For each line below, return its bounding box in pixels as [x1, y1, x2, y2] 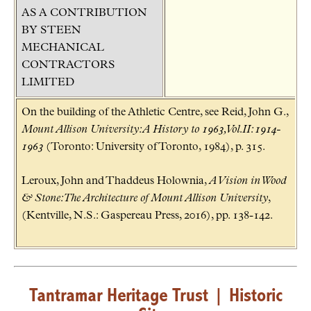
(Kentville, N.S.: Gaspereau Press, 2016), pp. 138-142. [22, 210, 273, 221]
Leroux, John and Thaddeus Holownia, [22, 175, 209, 187]
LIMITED [22, 76, 75, 88]
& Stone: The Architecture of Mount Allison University [22, 192, 268, 204]
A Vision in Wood [209, 175, 286, 187]
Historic [228, 286, 283, 306]
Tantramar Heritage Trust [28, 286, 208, 306]
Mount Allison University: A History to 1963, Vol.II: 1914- [22, 124, 280, 135]
